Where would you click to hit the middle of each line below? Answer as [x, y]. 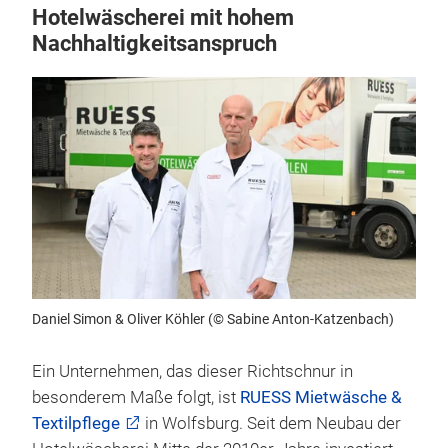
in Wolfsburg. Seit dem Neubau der [271, 423]
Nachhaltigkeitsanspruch [154, 43]
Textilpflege [76, 423]
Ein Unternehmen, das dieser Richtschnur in [192, 371]
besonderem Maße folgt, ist [136, 397]
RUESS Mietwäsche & [321, 397]
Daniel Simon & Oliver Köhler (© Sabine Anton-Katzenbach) [213, 318]
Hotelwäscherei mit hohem [163, 17]
